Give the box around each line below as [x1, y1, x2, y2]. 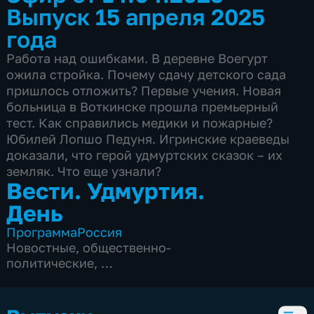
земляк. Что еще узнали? [6, 163, 162, 179]
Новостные [6, 239, 76, 255]
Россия [77, 224, 123, 240]
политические [6, 254, 95, 271]
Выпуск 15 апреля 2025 [6, 2, 266, 30]
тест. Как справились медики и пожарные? [6, 114, 273, 130]
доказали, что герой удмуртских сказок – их [6, 146, 283, 163]
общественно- [83, 239, 172, 255]
